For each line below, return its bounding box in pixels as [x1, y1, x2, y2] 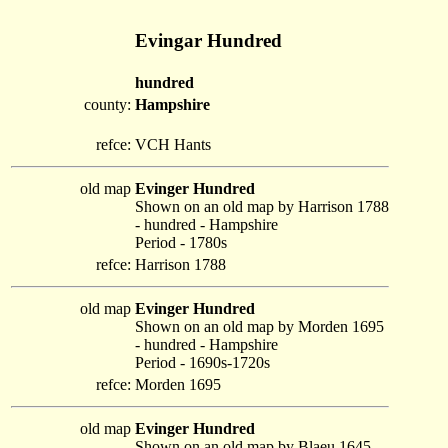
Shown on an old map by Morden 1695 [135, 318, 384, 335]
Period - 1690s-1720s [135, 354, 270, 371]
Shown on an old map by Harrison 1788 [135, 198, 389, 215]
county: [84, 96, 131, 113]
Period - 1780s [135, 234, 227, 251]
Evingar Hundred [135, 29, 282, 51]
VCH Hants [135, 136, 211, 153]
